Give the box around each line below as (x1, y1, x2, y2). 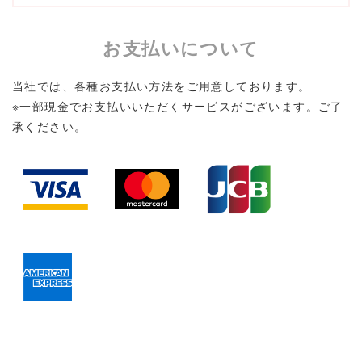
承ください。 (12, 118, 87, 135)
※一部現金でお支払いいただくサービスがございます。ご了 (12, 98, 343, 115)
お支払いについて (103, 35, 259, 61)
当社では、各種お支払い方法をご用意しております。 (12, 78, 311, 95)
